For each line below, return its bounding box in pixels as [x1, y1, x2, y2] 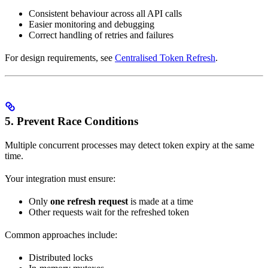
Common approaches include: [5, 229, 117, 240]
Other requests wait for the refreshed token [29, 206, 189, 217]
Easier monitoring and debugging [29, 19, 154, 29]
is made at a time [128, 196, 193, 206]
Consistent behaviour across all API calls [29, 8, 182, 19]
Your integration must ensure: [5, 173, 115, 184]
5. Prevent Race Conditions [5, 114, 138, 127]
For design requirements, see [5, 52, 115, 63]
